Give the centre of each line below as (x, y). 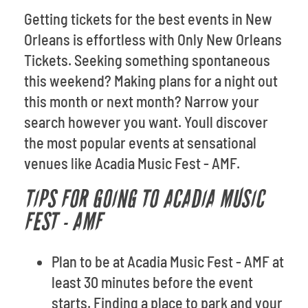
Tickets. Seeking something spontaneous (147, 60)
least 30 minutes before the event (152, 282)
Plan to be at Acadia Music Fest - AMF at (168, 261)
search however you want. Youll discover (146, 122)
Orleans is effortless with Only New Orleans (153, 39)
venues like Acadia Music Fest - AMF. (132, 163)
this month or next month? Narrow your (142, 101)
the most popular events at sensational (140, 142)
